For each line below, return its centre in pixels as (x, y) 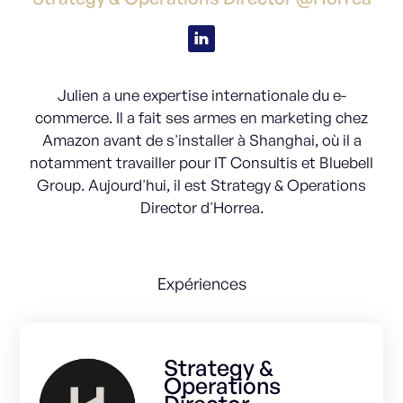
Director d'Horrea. (201, 207)
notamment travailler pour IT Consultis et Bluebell (201, 162)
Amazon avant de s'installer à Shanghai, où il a (201, 140)
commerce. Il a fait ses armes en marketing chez (201, 117)
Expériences (201, 283)
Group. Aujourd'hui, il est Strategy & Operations (201, 185)
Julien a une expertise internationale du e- (201, 95)
